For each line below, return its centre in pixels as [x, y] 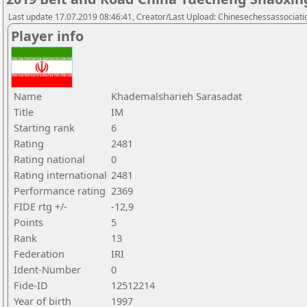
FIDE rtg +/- [40, 206]
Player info [47, 36]
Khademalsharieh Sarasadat [176, 96]
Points [28, 222]
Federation [39, 254]
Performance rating [60, 191]
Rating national [49, 159]
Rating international [60, 175]
